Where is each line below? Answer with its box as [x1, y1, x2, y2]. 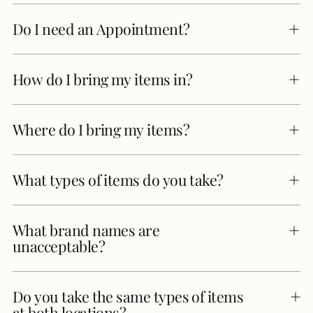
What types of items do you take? [13, 170, 224, 189]
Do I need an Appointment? [13, 19, 190, 38]
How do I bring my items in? [13, 69, 193, 89]
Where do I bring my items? [13, 119, 189, 139]
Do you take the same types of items [13, 286, 244, 306]
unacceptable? [13, 236, 105, 256]
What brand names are [13, 220, 160, 240]
